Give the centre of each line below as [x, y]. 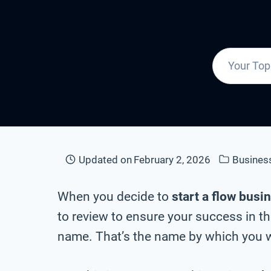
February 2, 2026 [172, 159]
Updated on [106, 159]
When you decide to [115, 196]
